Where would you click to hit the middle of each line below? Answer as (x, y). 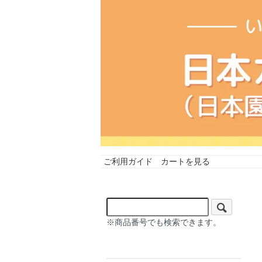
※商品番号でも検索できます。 (164, 222)
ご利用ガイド (128, 161)
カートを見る (185, 161)
